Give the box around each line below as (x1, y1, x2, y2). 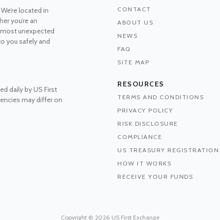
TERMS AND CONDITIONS (117, 93, 204, 101)
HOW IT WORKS (117, 159, 171, 167)
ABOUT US (117, 18, 153, 26)
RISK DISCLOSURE (117, 119, 178, 127)
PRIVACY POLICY (117, 106, 173, 114)
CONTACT (117, 5, 151, 13)
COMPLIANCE (117, 133, 162, 140)
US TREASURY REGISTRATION (117, 146, 219, 154)
